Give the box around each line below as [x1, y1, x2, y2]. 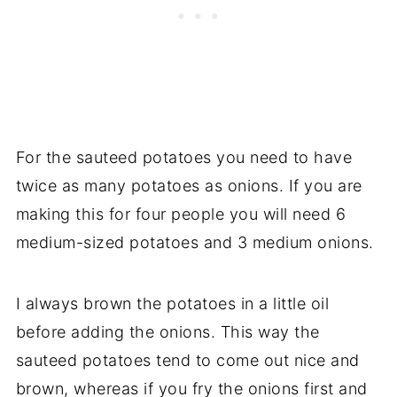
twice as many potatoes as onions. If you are [15, 176, 362, 196]
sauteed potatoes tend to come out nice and [15, 351, 360, 370]
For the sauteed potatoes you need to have [15, 148, 353, 167]
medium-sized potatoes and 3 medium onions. [15, 233, 374, 253]
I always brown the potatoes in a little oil [15, 294, 330, 314]
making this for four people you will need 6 [15, 205, 346, 224]
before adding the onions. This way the [15, 323, 320, 342]
